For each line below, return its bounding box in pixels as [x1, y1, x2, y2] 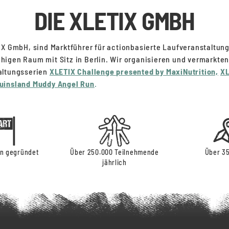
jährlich [102, 158, 127, 167]
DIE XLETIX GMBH [34, 6, 195, 35]
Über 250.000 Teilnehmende [70, 148, 159, 156]
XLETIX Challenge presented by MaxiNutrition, [49, 66, 219, 76]
